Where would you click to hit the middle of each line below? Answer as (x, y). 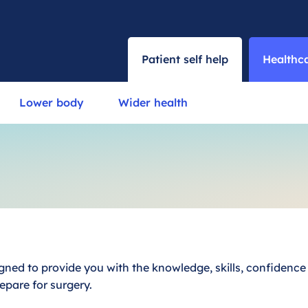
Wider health (153, 102)
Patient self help (185, 59)
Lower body (52, 102)
